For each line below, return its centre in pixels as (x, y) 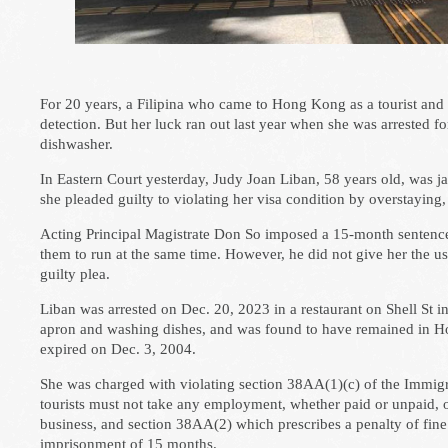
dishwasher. (76, 144)
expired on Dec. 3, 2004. (118, 349)
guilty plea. (75, 274)
